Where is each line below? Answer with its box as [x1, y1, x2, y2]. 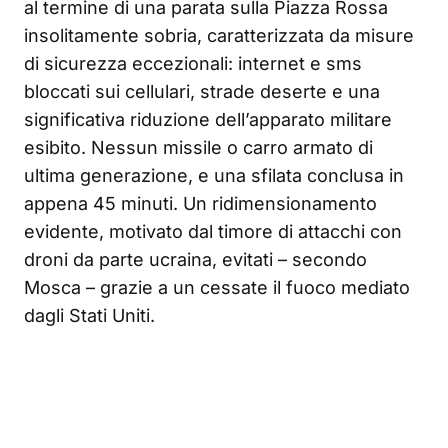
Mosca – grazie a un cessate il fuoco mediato [24, 276, 410, 298]
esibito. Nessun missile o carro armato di [24, 136, 373, 158]
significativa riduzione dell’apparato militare [24, 108, 392, 130]
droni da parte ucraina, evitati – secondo [24, 248, 367, 270]
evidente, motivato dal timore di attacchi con [24, 220, 402, 242]
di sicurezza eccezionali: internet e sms [24, 52, 362, 74]
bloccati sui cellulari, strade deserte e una [24, 80, 380, 102]
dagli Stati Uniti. [24, 304, 155, 326]
